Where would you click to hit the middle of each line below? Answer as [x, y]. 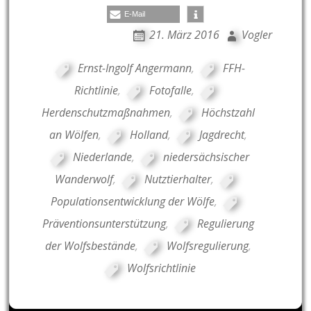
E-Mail [134, 14]
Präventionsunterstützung [104, 223]
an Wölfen [74, 134]
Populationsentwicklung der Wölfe [133, 201]
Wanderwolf [84, 179]
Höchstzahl [228, 112]
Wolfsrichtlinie [161, 268]
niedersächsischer [207, 157]
